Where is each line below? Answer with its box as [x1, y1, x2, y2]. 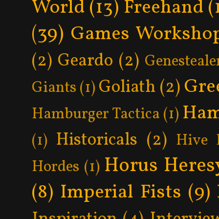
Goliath [98, 75, 156, 100]
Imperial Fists [60, 179, 181, 206]
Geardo [58, 48, 113, 73]
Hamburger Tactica [32, 103, 160, 125]
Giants [32, 77, 76, 99]
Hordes [32, 156, 79, 178]
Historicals [56, 128, 138, 153]
